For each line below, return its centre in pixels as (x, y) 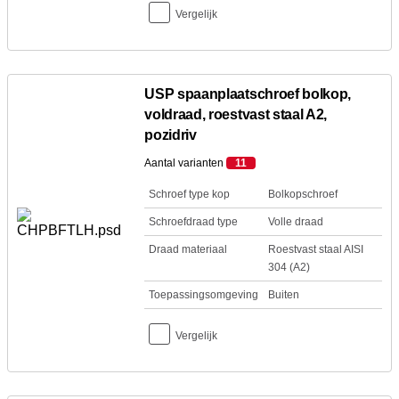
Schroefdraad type (194, 222)
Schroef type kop (190, 194)
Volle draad (295, 222)
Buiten (283, 295)
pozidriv (171, 135)
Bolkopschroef (302, 194)
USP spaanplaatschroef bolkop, (248, 94)
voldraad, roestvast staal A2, (236, 114)
